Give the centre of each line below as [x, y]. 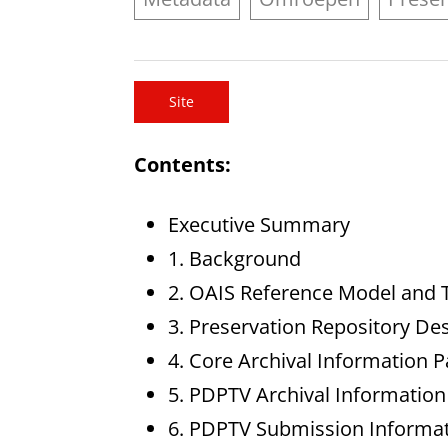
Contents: [183, 164]
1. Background [234, 259]
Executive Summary [258, 225]
